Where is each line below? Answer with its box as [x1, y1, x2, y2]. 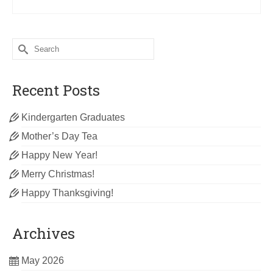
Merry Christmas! [21, 169, 94, 180]
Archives [12, 224, 75, 244]
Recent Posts [12, 80, 100, 101]
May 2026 [21, 255, 64, 266]
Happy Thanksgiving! [21, 188, 113, 199]
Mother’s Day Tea [21, 131, 97, 142]
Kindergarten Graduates [21, 112, 125, 123]
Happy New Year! [21, 150, 97, 161]
